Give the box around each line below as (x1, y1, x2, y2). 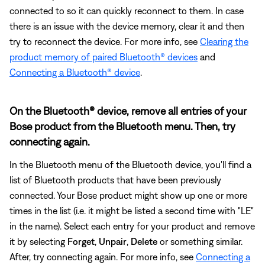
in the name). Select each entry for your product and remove (9, 220, 255, 231)
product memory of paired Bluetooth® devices (9, 51, 198, 62)
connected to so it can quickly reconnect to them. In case (9, 5, 244, 16)
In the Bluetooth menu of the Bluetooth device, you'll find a (9, 159, 251, 170)
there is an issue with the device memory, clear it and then (9, 20, 244, 31)
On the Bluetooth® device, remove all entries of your (9, 104, 247, 117)
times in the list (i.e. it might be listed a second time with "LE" (9, 205, 254, 216)
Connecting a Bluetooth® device (9, 66, 140, 77)
